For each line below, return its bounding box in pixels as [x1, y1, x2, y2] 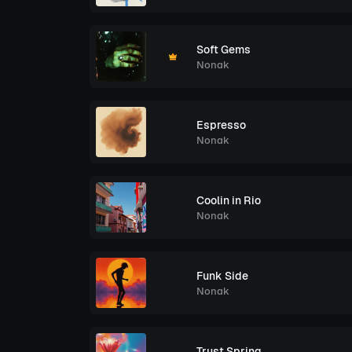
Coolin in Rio [196, 192, 261, 207]
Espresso [196, 117, 246, 132]
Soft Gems [196, 42, 251, 57]
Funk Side [196, 268, 248, 283]
